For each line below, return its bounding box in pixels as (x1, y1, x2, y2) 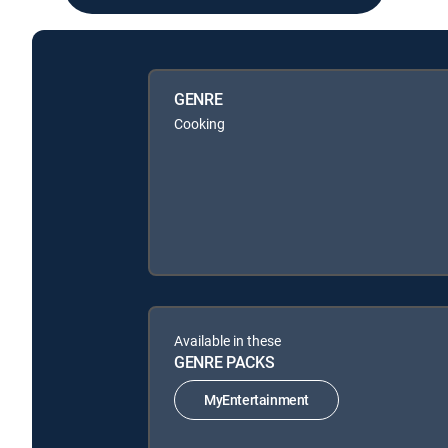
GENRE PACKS (174, 350, 275, 373)
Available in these (174, 330, 281, 350)
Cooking (174, 113, 225, 133)
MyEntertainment (204, 390, 309, 410)
